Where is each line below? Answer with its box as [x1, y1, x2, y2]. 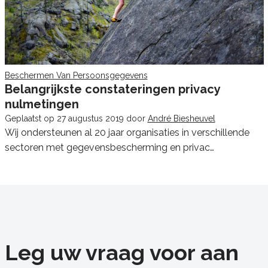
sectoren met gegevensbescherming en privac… [4, 142, 214, 154]
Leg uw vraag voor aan [4, 240, 239, 266]
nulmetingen [4, 97, 79, 112]
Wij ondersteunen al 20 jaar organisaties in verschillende [4, 127, 249, 139]
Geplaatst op [4, 114, 57, 124]
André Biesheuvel [147, 114, 215, 124]
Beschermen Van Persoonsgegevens [4, 71, 148, 81]
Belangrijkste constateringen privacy [4, 82, 220, 97]
